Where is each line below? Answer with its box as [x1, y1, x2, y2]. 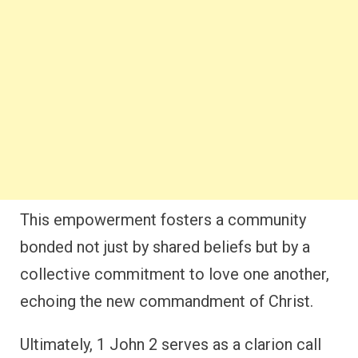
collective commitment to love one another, [20, 265, 329, 284]
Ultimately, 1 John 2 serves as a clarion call [20, 335, 321, 355]
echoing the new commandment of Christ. [20, 292, 313, 312]
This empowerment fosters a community [20, 210, 306, 230]
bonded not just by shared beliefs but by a [20, 237, 310, 257]
